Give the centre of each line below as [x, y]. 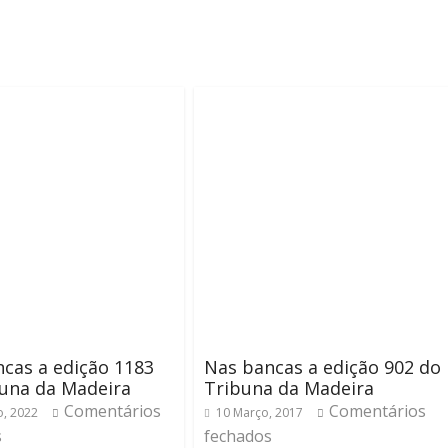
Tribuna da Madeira [289, 388]
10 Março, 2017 [259, 412]
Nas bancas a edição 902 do [322, 367]
